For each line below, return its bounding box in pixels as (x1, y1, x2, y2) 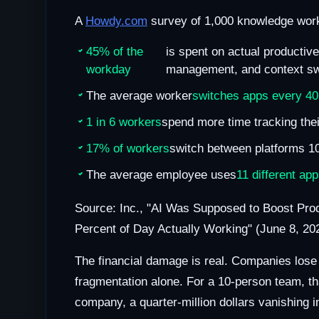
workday (86, 63, 131, 77)
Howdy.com (85, 14, 147, 28)
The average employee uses (86, 168, 236, 182)
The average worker (86, 89, 192, 103)
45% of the (86, 45, 143, 59)
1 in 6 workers (86, 115, 162, 130)
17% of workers (86, 142, 169, 156)
